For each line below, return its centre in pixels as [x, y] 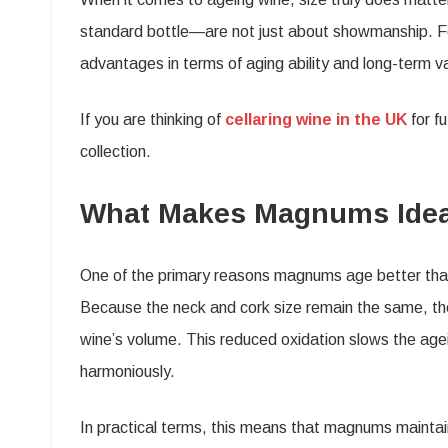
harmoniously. [127, 371]
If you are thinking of [152, 119]
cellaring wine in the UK [316, 119]
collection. [115, 151]
